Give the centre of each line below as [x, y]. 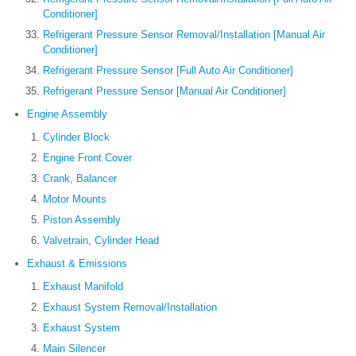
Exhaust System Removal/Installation [130, 308]
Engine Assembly [67, 114]
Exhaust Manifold [83, 287]
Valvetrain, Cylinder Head [101, 241]
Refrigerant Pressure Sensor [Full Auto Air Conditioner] [168, 71]
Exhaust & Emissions [77, 264]
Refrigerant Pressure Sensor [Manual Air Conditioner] [164, 91]
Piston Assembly [82, 220]
